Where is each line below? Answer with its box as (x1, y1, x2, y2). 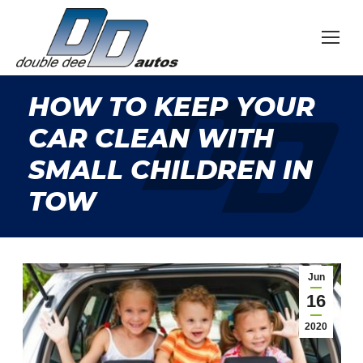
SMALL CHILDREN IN (28, 153, 313, 186)
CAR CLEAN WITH (28, 122, 274, 154)
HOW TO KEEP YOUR (28, 90, 315, 122)
